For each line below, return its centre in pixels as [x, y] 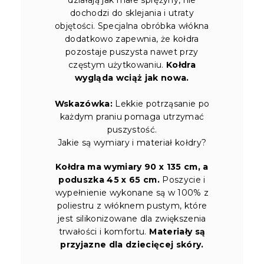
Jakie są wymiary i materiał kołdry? [132, 142]
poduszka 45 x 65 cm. [109, 179]
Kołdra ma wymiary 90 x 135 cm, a [132, 166]
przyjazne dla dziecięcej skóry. [132, 244]
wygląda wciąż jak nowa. [132, 77]
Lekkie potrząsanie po [161, 103]
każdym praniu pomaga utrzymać [132, 116]
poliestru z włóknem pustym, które [132, 205]
